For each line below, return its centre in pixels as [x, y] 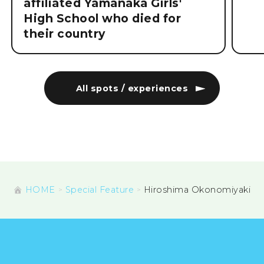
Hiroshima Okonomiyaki [197, 190]
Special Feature [100, 190]
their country [65, 34]
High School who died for [103, 19]
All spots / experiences [132, 88]
